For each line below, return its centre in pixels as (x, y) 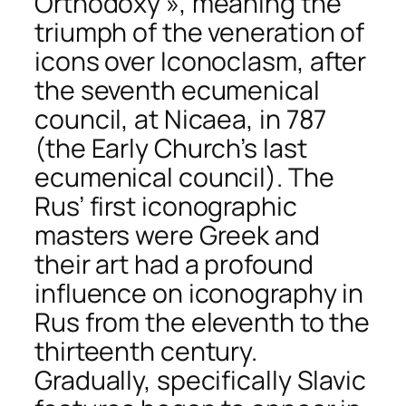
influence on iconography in (199, 293)
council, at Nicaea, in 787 (181, 119)
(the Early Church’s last (171, 148)
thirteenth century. (146, 351)
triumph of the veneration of (200, 32)
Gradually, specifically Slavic (200, 380)
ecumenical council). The (184, 177)
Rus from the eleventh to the (203, 322)
